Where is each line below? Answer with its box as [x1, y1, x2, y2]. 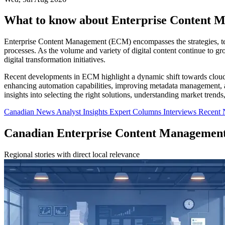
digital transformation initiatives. [4, 55, 105, 64]
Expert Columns [109, 107, 163, 117]
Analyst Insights [56, 107, 109, 117]
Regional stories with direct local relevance [4, 150, 140, 159]
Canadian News [4, 107, 56, 117]
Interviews [163, 107, 198, 117]
